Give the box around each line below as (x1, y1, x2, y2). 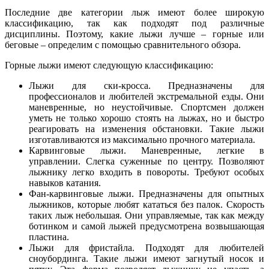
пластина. (29, 231, 69, 242)
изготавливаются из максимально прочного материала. (29, 134, 255, 145)
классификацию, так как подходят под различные (5, 17, 264, 28)
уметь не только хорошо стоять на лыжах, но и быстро (29, 112, 264, 123)
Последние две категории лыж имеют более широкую (5, 7, 264, 17)
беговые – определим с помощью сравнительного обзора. (5, 39, 241, 50)
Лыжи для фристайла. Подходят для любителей (29, 242, 264, 253)
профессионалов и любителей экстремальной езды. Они (29, 91, 264, 101)
